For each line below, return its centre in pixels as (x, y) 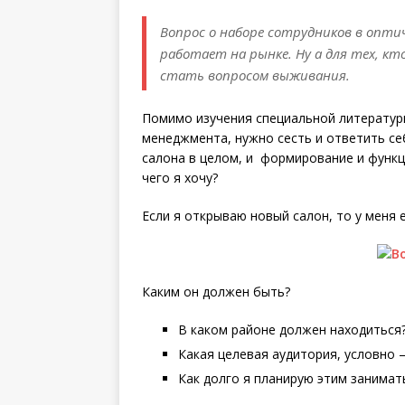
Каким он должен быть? (216, 292)
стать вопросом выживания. (255, 75)
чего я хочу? (180, 178)
